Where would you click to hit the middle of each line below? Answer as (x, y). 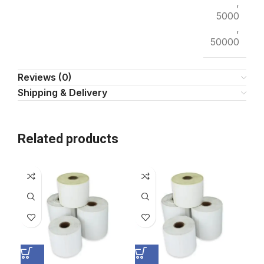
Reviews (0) (45, 77)
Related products (68, 139)
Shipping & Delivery (62, 93)
